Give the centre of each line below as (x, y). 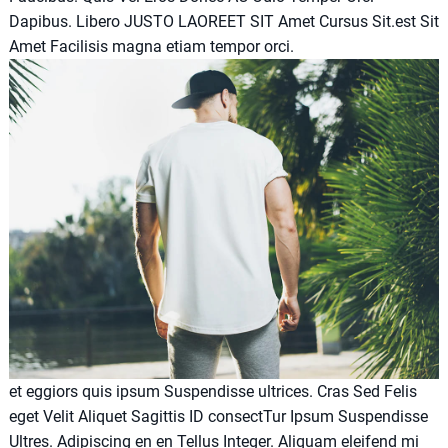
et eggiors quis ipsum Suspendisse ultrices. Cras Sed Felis (212, 391)
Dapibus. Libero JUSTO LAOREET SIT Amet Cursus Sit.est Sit (223, 21)
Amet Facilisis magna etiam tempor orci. (151, 46)
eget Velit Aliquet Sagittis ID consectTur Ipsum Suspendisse (218, 416)
